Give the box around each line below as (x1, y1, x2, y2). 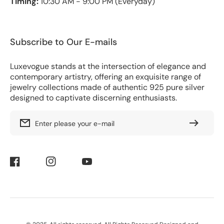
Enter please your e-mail (35, 118, 114, 128)
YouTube (81, 160, 109, 170)
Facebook (9, 160, 41, 170)
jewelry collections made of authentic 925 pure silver (10, 82, 204, 93)
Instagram (45, 160, 77, 170)
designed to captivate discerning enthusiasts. (10, 92, 177, 103)
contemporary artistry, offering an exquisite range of (10, 71, 201, 82)
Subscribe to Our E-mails (10, 36, 117, 48)
